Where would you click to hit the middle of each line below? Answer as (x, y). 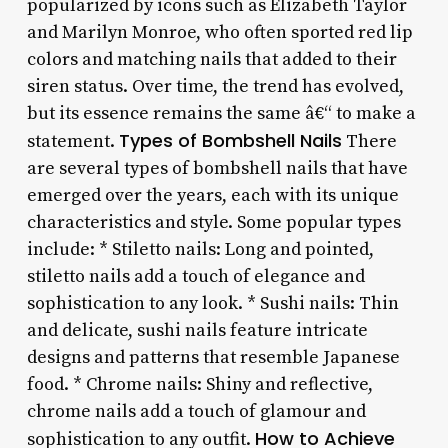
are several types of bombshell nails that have (217, 168)
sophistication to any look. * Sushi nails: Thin (212, 303)
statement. (72, 141)
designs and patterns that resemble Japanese (213, 357)
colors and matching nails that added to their (211, 59)
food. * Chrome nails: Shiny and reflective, (199, 384)
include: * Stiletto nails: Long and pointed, (200, 249)
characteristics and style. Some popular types (213, 222)
